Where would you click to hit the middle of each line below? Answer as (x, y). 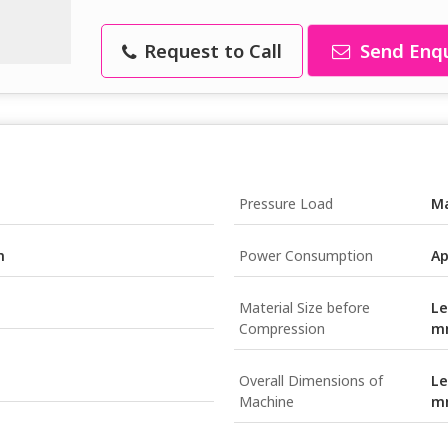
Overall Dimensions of (311, 380)
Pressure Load (286, 203)
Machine (266, 401)
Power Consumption (306, 255)
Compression (282, 328)
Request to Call (210, 50)
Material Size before (304, 307)
